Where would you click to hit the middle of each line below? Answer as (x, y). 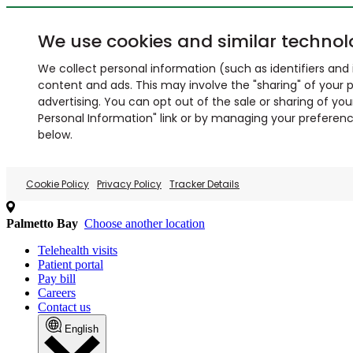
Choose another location (145, 223)
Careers (57, 293)
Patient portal (71, 264)
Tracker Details (204, 184)
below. (55, 135)
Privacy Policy (129, 184)
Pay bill (57, 279)
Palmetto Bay (42, 223)
